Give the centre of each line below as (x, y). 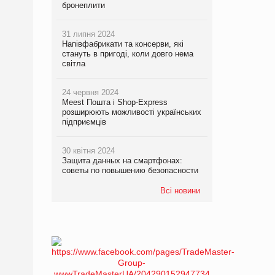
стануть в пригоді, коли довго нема (127, 54)
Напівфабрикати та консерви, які (122, 44)
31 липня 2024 (88, 34)
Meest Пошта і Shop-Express (114, 103)
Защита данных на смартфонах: (122, 161)
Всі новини (180, 191)
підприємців (84, 122)
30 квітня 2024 (88, 151)
